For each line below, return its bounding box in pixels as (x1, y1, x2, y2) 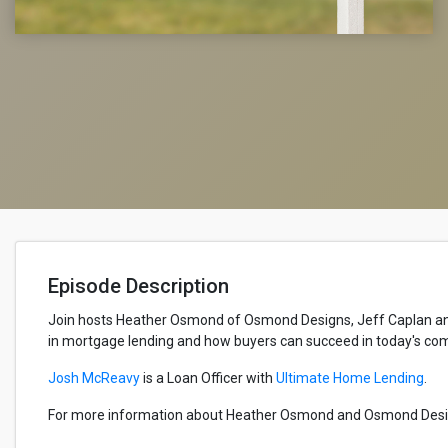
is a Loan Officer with (140, 370, 276, 386)
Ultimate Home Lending (276, 370, 424, 386)
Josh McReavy (48, 370, 140, 386)
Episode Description (48, 274, 229, 298)
